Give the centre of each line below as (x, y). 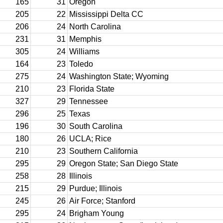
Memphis (85, 39)
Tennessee (89, 101)
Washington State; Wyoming (119, 76)
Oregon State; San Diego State (124, 164)
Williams (84, 52)
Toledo (81, 64)
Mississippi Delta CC (106, 14)
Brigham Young (97, 213)
